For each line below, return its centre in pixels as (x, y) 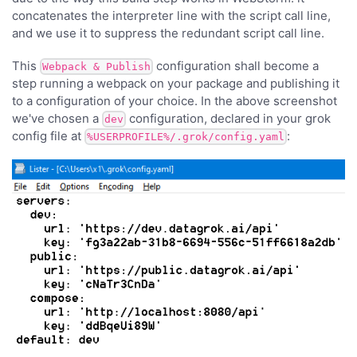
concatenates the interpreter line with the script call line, (171, 15)
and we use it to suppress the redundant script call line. (168, 33)
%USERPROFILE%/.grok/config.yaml (186, 136)
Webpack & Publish (96, 66)
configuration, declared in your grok (228, 118)
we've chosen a (57, 118)
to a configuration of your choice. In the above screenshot (175, 100)
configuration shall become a (236, 65)
